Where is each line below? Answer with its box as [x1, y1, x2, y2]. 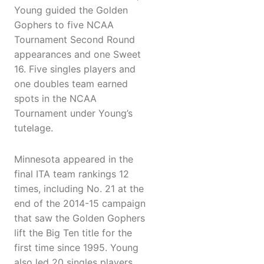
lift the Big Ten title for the [14, 227, 132, 239]
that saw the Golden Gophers [14, 212, 145, 225]
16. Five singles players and [14, 63, 136, 75]
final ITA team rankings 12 [14, 168, 129, 180]
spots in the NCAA [14, 93, 97, 105]
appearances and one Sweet [14, 48, 141, 61]
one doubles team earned [14, 78, 128, 90]
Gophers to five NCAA [14, 19, 114, 31]
